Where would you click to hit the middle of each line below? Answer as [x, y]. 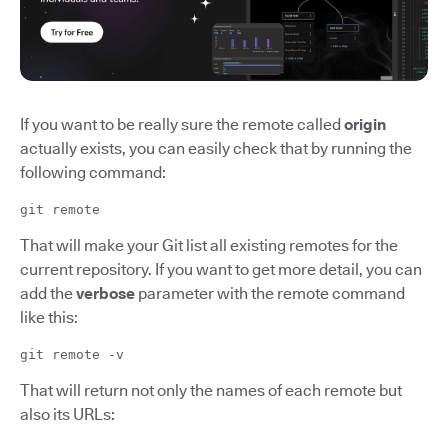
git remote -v [72, 355]
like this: [49, 318]
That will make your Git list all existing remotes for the [209, 246]
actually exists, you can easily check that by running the [216, 149]
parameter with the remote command [270, 294]
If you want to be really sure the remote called [182, 125]
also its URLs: [67, 415]
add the [48, 294]
